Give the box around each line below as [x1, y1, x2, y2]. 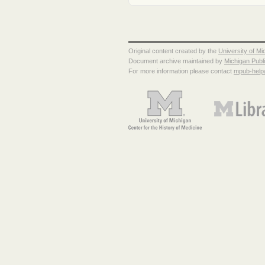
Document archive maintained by [128, 57, 224, 65]
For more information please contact [128, 67, 234, 75]
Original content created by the [128, 47, 218, 55]
